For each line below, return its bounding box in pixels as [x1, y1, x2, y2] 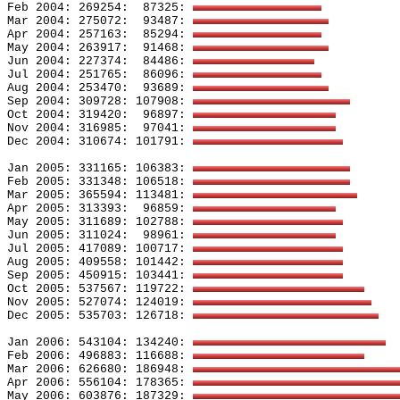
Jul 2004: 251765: [7, 68, 129, 81]
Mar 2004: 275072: [7, 14, 129, 28]
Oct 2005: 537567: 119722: [7, 282, 193, 296]
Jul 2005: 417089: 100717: [7, 242, 193, 255]
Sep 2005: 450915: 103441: [7, 269, 193, 282]
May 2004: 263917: [7, 41, 129, 54]
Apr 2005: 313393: [7, 202, 129, 215]
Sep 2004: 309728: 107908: [7, 95, 193, 108]
